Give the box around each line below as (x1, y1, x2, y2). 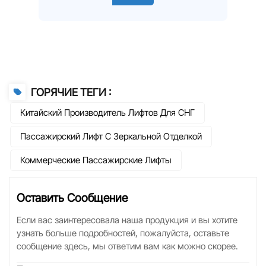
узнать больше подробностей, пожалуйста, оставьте (17, 227, 229, 239)
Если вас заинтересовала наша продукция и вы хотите (17, 214, 237, 226)
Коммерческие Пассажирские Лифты (20, 154, 172, 166)
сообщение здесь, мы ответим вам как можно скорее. (17, 240, 238, 252)
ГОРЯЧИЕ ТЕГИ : (28, 86, 111, 99)
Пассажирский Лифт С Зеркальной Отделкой (20, 131, 202, 142)
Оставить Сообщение (17, 190, 128, 205)
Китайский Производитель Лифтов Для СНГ (20, 107, 195, 119)
